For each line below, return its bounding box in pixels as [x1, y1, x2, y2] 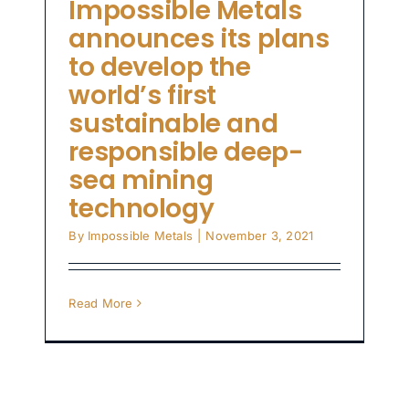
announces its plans [68, 21, 330, 58]
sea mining [68, 163, 214, 199]
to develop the [68, 49, 251, 86]
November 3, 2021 [205, 228, 314, 244]
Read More [68, 296, 133, 311]
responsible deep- [68, 134, 303, 171]
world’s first [68, 78, 216, 114]
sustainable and [68, 106, 278, 142]
